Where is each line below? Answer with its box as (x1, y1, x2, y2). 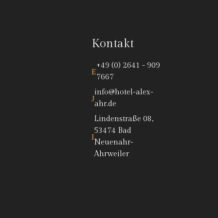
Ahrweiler (94, 149, 129, 159)
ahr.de (94, 99, 116, 109)
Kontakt (91, 37, 134, 51)
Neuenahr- (94, 138, 133, 147)
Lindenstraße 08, (94, 114, 153, 124)
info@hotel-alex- (94, 88, 153, 97)
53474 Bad (94, 126, 131, 136)
